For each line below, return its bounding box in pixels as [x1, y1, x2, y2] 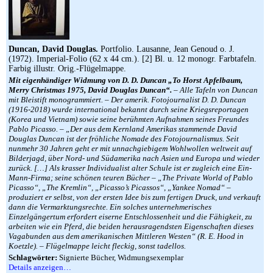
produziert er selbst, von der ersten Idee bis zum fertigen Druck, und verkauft [9, 193, 261, 202]
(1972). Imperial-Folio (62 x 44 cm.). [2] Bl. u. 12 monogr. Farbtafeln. [9, 54, 257, 63]
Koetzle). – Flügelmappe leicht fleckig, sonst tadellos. [9, 241, 186, 250]
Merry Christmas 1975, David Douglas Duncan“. [9, 85, 172, 94]
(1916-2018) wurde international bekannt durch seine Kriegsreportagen [9, 105, 249, 114]
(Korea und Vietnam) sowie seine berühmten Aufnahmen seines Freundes [9, 115, 249, 124]
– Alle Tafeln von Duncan [172, 85, 258, 94]
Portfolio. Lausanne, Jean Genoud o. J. [98, 44, 235, 54]
